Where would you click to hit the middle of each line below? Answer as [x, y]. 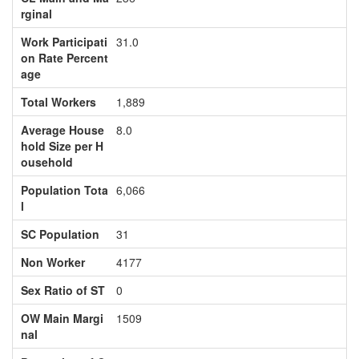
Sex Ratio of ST [63, 290]
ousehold [46, 162]
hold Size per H [62, 146]
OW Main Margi [62, 318]
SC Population [60, 234]
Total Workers [58, 102]
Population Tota [64, 190]
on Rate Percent [64, 58]
